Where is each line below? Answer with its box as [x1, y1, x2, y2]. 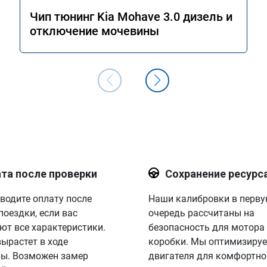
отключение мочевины [30, 24, 159, 38]
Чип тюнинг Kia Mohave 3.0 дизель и [30, 10, 232, 24]
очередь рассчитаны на [148, 207, 254, 219]
